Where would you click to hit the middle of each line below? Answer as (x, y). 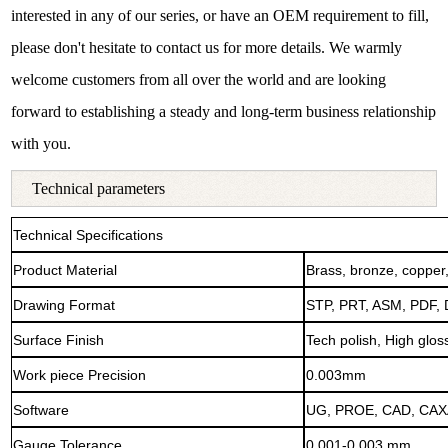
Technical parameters (99, 189)
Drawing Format (63, 304)
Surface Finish (58, 339)
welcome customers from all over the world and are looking (199, 80)
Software (40, 409)
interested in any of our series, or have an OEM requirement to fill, (220, 16)
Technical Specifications (87, 234)
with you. (41, 144)
